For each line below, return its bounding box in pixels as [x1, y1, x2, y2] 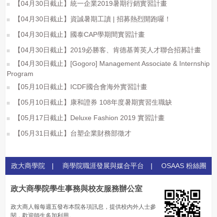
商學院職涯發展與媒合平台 [62, 162, 144, 170]
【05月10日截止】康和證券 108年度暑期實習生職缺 [12, 98, 172, 106]
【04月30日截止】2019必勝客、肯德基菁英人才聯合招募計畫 [12, 46, 201, 54]
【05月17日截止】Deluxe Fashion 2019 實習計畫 [12, 114, 165, 122]
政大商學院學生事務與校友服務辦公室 [11, 185, 142, 193]
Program [7, 70, 33, 77]
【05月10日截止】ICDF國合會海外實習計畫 [12, 83, 147, 91]
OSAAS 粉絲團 [161, 162, 206, 170]
